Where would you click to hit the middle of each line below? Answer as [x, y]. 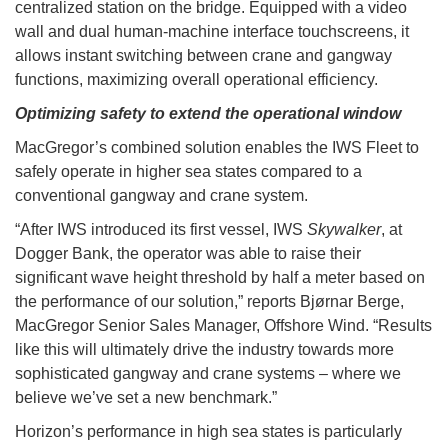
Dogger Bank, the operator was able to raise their [188, 254]
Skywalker [344, 230]
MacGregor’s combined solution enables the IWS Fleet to [217, 148]
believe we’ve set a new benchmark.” [146, 398]
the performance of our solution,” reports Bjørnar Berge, [209, 302]
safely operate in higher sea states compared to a [188, 172]
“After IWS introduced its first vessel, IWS [161, 230]
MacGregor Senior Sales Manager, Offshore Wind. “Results [223, 326]
